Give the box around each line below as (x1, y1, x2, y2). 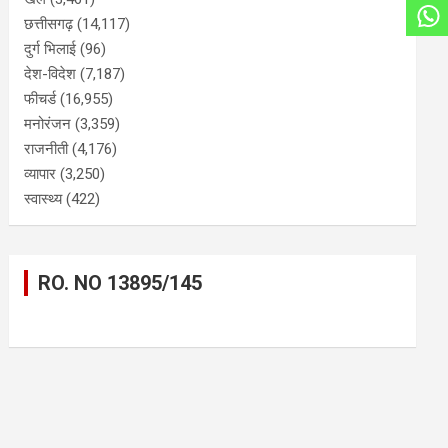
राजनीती (24, 140, 69, 159)
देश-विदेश (24, 65, 77, 84)
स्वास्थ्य (24, 190, 63, 209)
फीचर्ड (24, 90, 57, 109)
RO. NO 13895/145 (38, 271, 203, 296)
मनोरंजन (24, 115, 72, 134)
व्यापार (24, 165, 57, 184)
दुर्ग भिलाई (24, 40, 77, 59)
